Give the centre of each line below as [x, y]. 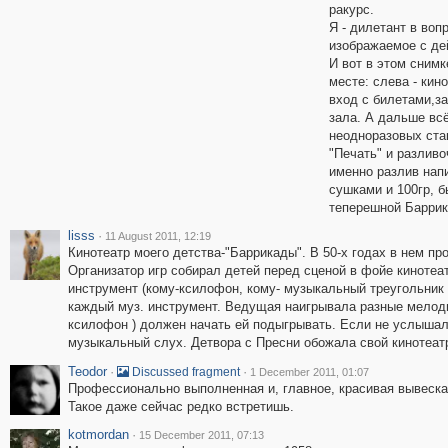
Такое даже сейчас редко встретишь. [180, 406]
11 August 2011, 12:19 [157, 236]
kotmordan [98, 434]
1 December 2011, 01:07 [309, 372]
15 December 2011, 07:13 [201, 435]
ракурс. [351, 9]
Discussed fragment [184, 372]
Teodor [87, 371]
